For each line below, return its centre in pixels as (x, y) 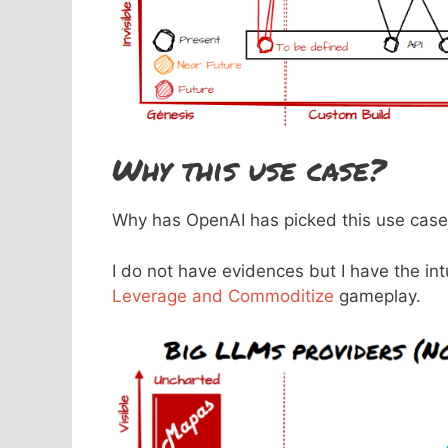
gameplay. (380, 295)
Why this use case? (249, 170)
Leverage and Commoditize (225, 295)
